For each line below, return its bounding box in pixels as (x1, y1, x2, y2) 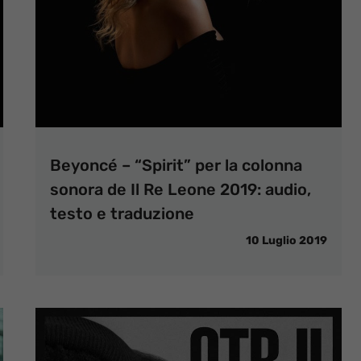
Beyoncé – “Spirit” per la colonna (50, 156, 302, 175)
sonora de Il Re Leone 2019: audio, (50, 180, 311, 199)
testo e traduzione (50, 204, 194, 223)
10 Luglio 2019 (246, 234, 327, 247)
